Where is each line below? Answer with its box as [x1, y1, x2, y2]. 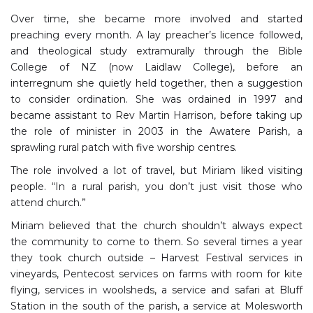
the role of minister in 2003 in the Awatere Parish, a [10, 124, 303, 138]
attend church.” [10, 196, 86, 209]
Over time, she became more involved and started [10, 12, 303, 25]
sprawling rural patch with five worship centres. [10, 140, 237, 154]
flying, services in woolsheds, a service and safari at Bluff [10, 283, 303, 296]
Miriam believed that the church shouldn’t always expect [10, 219, 303, 232]
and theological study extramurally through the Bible [10, 44, 303, 57]
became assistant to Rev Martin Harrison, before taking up [10, 108, 303, 122]
